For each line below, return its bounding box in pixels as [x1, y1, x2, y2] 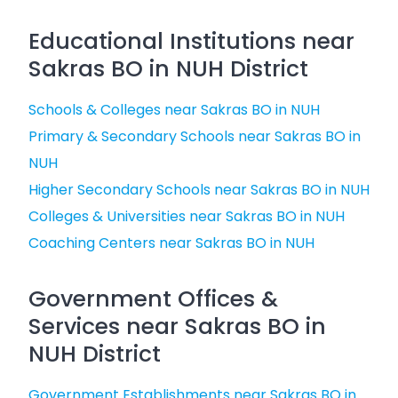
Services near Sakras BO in [28, 311, 326, 342]
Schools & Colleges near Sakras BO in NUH [28, 99, 320, 120]
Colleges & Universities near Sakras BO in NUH [28, 206, 345, 227]
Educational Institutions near [28, 26, 354, 57]
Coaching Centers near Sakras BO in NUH [28, 233, 314, 253]
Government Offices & [28, 283, 278, 314]
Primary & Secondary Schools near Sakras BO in [28, 126, 361, 147]
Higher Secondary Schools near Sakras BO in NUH [28, 179, 370, 200]
